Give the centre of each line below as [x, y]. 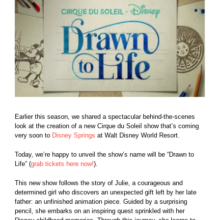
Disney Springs [74, 136]
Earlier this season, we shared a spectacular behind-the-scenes [105, 117]
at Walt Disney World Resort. [137, 136]
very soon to [33, 136]
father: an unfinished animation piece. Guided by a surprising [101, 202]
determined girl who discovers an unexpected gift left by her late [106, 192]
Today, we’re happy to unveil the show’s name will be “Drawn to [104, 155]
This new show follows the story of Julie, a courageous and [99, 183]
